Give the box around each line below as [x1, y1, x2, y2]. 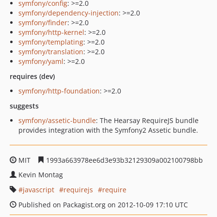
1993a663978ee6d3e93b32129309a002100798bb [44, 155, 203, 165]
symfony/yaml [18, 57, 63, 66]
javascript [23, 185, 54, 194]
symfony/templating [18, 37, 83, 46]
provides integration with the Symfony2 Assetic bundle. [18, 125, 198, 135]
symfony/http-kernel [18, 28, 84, 37]
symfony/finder [18, 18, 67, 27]
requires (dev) [10, 72, 55, 81]
